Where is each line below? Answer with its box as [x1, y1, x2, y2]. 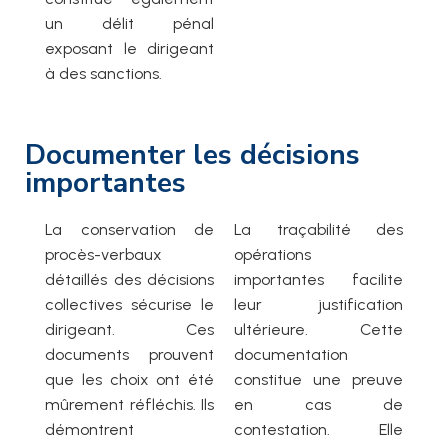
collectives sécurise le [45, 295, 214, 315]
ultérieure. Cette [234, 320, 403, 340]
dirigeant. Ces [45, 320, 214, 340]
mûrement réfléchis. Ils [45, 395, 214, 415]
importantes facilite [234, 270, 403, 290]
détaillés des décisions [45, 270, 214, 290]
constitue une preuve [234, 370, 403, 390]
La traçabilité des [234, 220, 403, 240]
